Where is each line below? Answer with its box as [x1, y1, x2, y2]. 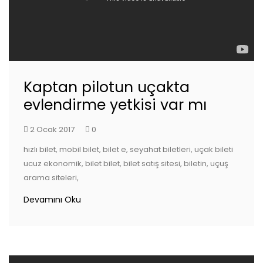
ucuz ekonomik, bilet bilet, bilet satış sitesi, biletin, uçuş [23, 158, 228, 170]
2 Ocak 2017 [30, 124, 75, 136]
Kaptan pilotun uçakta [23, 77, 190, 98]
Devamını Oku [23, 194, 81, 206]
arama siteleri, [23, 172, 79, 184]
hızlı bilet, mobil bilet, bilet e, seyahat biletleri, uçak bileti [23, 144, 233, 156]
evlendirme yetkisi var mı [23, 95, 207, 116]
